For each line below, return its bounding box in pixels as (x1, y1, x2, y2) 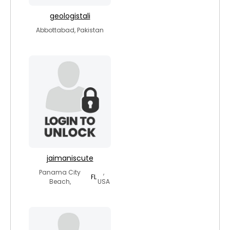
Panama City (39, 168, 81, 177)
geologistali (49, 11, 90, 21)
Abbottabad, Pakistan (36, 26, 104, 34)
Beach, (49, 177, 71, 186)
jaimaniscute (46, 153, 93, 163)
